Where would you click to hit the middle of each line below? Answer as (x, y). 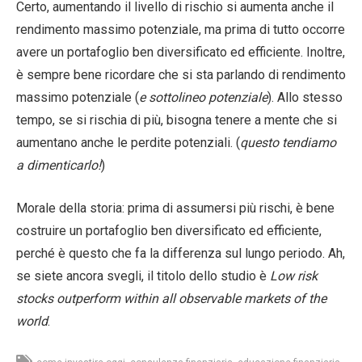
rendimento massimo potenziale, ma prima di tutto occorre (181, 29)
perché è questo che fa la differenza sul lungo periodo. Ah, (181, 253)
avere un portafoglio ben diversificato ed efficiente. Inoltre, (181, 52)
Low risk (294, 276)
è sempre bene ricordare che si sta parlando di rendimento (181, 74)
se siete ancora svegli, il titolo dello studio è (143, 276)
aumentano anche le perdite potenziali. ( (128, 142)
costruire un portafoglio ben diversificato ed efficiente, (169, 230)
